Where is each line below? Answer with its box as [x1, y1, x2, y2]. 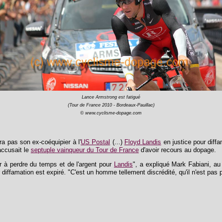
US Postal [80, 138, 111, 146]
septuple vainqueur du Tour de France [31, 146, 139, 154]
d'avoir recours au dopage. [139, 146, 216, 154]
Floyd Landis [124, 138, 162, 146]
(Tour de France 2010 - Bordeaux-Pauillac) [67, 103, 155, 108]
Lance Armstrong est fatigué [82, 95, 140, 100]
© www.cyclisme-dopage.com [80, 111, 142, 115]
